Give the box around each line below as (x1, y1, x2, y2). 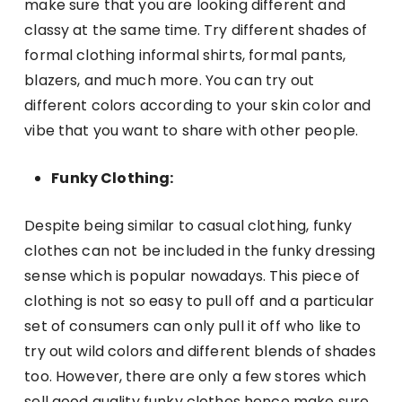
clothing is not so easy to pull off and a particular (24, 290, 375, 311)
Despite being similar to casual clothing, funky (24, 214, 353, 236)
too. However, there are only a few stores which (24, 365, 367, 387)
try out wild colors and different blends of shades (24, 340, 376, 362)
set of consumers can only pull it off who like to (24, 315, 362, 336)
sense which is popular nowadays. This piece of (24, 265, 361, 286)
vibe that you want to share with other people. (24, 119, 359, 141)
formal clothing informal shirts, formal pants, (24, 44, 346, 66)
